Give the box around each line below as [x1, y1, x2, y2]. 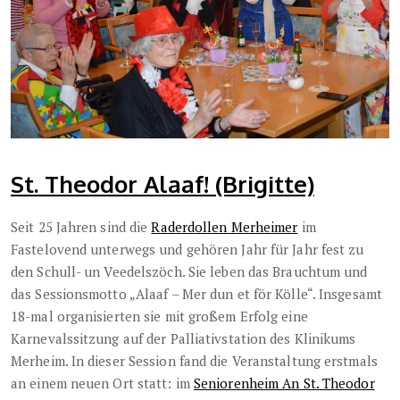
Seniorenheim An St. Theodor [193, 373, 375, 392]
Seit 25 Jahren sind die [11, 217, 152, 236]
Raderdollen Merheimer [151, 217, 298, 236]
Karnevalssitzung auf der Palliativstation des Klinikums [11, 329, 356, 347]
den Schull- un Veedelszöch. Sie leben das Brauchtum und [11, 262, 368, 280]
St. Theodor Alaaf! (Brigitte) [11, 168, 314, 198]
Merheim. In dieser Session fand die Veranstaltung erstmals [11, 351, 378, 370]
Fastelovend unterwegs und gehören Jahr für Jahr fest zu [11, 239, 364, 258]
